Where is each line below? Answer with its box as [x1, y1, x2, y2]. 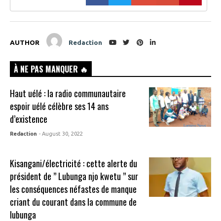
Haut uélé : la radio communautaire [10, 86, 126, 100]
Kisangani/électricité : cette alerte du [10, 156, 138, 170]
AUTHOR [10, 38, 39, 46]
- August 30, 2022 [39, 130, 83, 137]
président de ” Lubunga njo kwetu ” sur [10, 169, 139, 183]
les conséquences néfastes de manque [10, 182, 137, 195]
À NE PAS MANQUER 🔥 [14, 63, 88, 75]
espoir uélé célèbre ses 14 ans [10, 99, 109, 112]
